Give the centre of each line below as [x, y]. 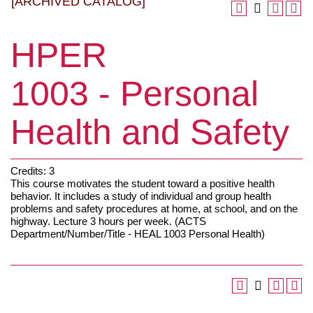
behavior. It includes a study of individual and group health [141, 196]
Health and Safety [150, 132]
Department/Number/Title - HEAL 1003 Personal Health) [138, 233]
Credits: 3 [32, 170]
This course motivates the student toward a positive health [143, 183]
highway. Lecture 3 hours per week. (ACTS [108, 221]
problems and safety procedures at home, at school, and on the [154, 208]
